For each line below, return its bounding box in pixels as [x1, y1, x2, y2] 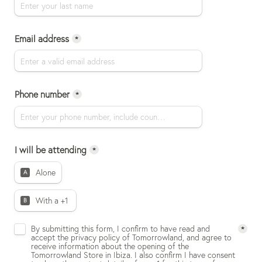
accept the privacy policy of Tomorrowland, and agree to [31, 232, 232, 243]
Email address [15, 32, 69, 44]
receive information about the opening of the [31, 240, 189, 252]
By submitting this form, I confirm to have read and [31, 223, 210, 235]
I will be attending [15, 144, 87, 156]
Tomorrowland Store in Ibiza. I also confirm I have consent [31, 249, 235, 261]
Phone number [15, 88, 70, 100]
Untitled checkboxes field [20, 216, 109, 228]
